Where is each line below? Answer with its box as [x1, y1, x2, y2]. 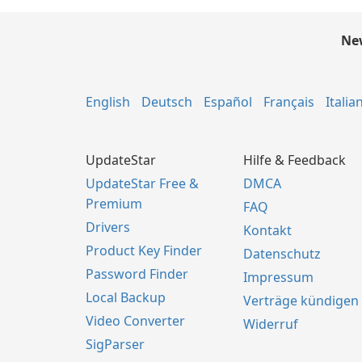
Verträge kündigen [243, 292, 359, 309]
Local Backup [86, 288, 166, 306]
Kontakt [243, 221, 292, 239]
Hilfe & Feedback [243, 151, 346, 169]
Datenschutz [243, 245, 321, 263]
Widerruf [243, 315, 298, 333]
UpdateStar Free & [86, 175, 199, 192]
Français [263, 93, 314, 111]
